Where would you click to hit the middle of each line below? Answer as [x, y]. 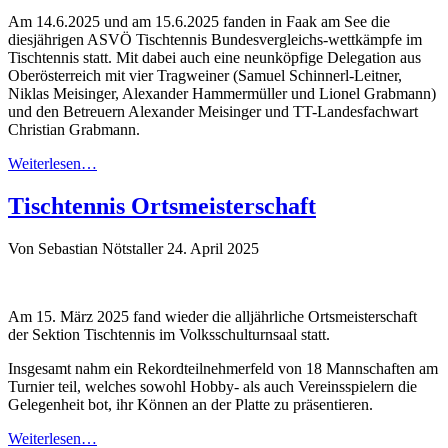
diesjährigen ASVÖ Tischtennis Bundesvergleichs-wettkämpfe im [215, 40]
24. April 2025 [213, 248]
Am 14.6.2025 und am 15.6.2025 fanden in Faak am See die [199, 22]
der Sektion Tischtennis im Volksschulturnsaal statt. [169, 334]
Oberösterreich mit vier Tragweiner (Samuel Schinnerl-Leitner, [205, 76]
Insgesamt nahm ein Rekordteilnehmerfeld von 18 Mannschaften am [223, 368]
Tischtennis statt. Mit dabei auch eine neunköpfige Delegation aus [214, 58]
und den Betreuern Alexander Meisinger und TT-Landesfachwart [213, 112]
